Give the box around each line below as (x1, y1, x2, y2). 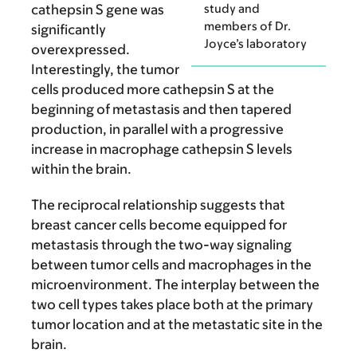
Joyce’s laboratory (204, 36, 307, 50)
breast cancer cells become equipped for (31, 217, 287, 233)
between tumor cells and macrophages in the (31, 257, 312, 273)
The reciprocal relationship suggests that (31, 197, 285, 214)
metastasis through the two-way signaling (31, 237, 292, 253)
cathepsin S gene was (31, 2, 164, 18)
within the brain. (31, 161, 131, 178)
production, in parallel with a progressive (31, 121, 284, 138)
